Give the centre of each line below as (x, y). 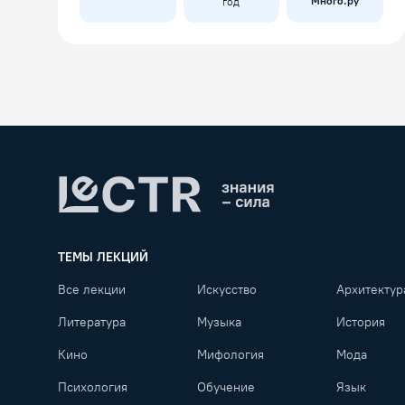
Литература (92, 323)
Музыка (219, 323)
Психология (93, 388)
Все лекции (92, 290)
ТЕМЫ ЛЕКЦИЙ (103, 258)
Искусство (227, 290)
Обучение (226, 388)
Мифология (231, 355)
